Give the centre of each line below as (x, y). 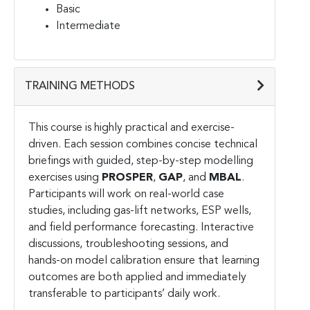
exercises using (65, 177)
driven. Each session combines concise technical (143, 144)
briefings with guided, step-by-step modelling (141, 161)
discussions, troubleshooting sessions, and (128, 244)
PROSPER (127, 177)
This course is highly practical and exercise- (131, 128)
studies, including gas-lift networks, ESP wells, (140, 211)
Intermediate (88, 26)
